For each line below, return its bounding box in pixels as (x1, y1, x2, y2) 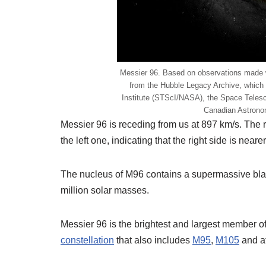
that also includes (114, 235, 192, 245)
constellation (61, 235, 114, 245)
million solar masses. (61, 185, 149, 195)
